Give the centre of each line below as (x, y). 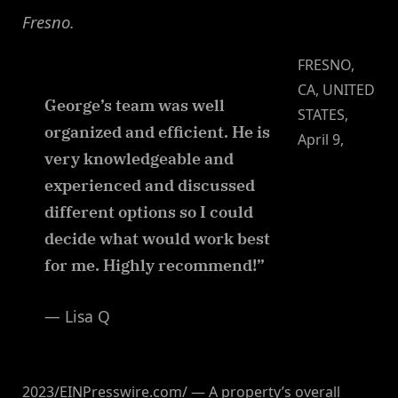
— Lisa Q (77, 316)
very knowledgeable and (139, 159)
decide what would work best (157, 239)
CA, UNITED (336, 90)
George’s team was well (135, 106)
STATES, (323, 115)
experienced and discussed (150, 186)
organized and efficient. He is (157, 132)
